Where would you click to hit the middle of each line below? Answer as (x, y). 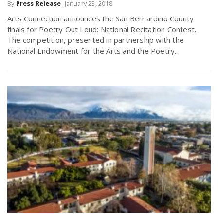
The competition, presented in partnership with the (96, 40)
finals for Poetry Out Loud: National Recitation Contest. (102, 29)
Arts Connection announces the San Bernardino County (101, 18)
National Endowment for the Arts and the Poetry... (93, 50)
